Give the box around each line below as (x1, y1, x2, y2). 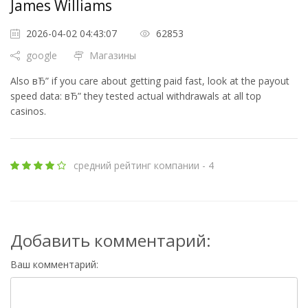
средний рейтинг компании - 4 (74, 159, 214, 173)
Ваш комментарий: (10, 258, 98, 272)
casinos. (10, 104, 46, 118)
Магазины (86, 49, 136, 63)
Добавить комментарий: (10, 229, 211, 252)
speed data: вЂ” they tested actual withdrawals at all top (10, 89, 261, 103)
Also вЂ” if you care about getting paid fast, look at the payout (10, 74, 289, 88)
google (23, 49, 57, 63)
